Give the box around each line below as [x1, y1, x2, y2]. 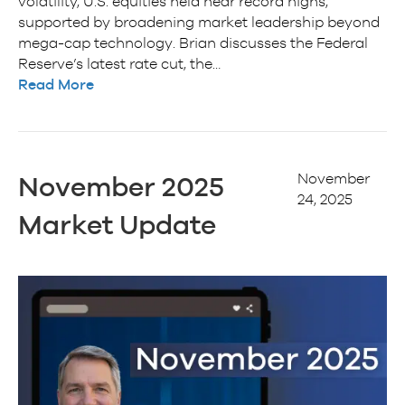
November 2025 [18, 171, 224, 203]
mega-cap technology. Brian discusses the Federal [18, 34, 368, 52]
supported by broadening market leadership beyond [18, 14, 380, 31]
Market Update [18, 209, 216, 241]
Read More [18, 76, 94, 94]
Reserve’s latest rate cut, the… [18, 55, 221, 72]
